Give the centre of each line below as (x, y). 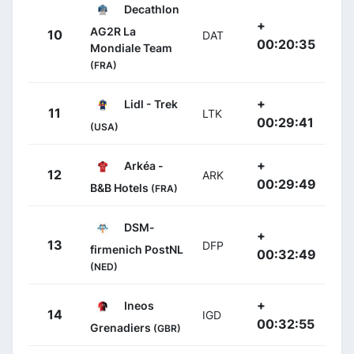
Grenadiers (122, 327)
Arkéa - (143, 165)
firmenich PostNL (137, 249)
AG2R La (113, 31)
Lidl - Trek (150, 104)
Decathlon (151, 9)
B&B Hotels (121, 187)
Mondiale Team (131, 47)
